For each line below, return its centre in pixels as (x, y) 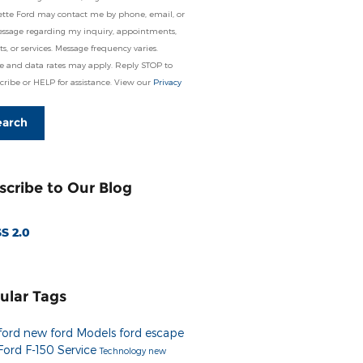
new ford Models (71, 332)
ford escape (151, 332)
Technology (124, 350)
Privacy (167, 81)
